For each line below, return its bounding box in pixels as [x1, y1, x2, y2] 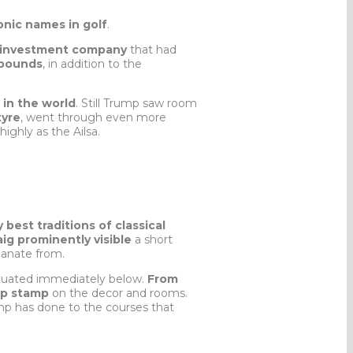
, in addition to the [43, 56, 142, 71]
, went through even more [20, 110, 166, 124]
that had [127, 42, 176, 57]
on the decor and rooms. [49, 285, 188, 300]
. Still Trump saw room [76, 95, 197, 110]
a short [132, 232, 173, 247]
